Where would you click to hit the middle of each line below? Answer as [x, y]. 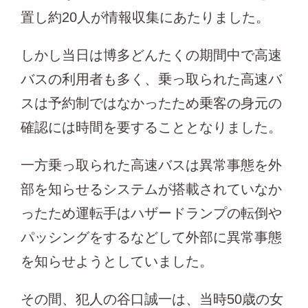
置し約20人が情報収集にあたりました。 [145, 17]
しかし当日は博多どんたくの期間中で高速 [151, 55]
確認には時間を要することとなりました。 [151, 127]
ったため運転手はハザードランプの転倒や [151, 213]
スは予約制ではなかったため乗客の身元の [151, 103]
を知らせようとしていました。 [117, 261]
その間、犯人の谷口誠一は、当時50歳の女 [152, 299]
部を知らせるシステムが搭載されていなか [151, 189]
